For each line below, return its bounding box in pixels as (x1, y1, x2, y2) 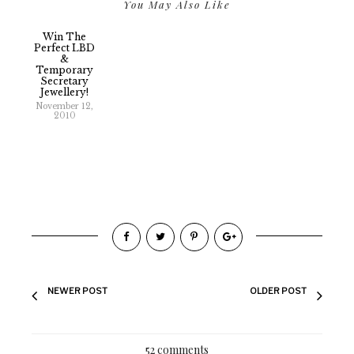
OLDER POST (250, 285, 307, 297)
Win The (43, 31, 87, 43)
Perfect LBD (34, 42, 96, 54)
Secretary (40, 75, 89, 87)
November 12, (36, 101, 94, 111)
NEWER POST (47, 285, 107, 297)
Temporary (36, 64, 94, 76)
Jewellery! (40, 86, 89, 98)
